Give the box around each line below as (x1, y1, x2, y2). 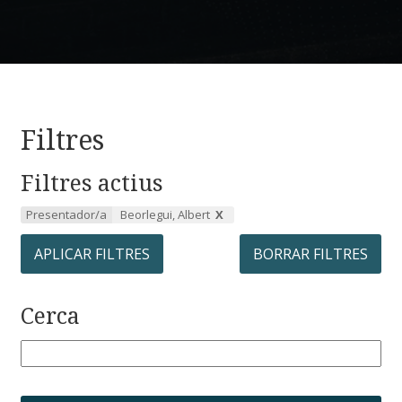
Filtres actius (21, 166, 163, 197)
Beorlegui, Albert (120, 206, 210, 223)
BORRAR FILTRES (253, 244, 368, 265)
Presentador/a (26, 206, 107, 223)
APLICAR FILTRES (34, 244, 150, 265)
